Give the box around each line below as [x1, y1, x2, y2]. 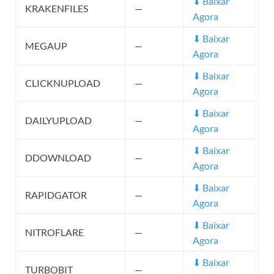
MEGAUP [25, 40, 67, 52]
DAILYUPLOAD [25, 114, 92, 127]
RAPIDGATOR [25, 189, 87, 201]
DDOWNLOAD [25, 152, 91, 164]
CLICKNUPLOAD [25, 77, 100, 89]
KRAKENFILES [25, 2, 88, 15]
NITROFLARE [25, 226, 84, 239]
